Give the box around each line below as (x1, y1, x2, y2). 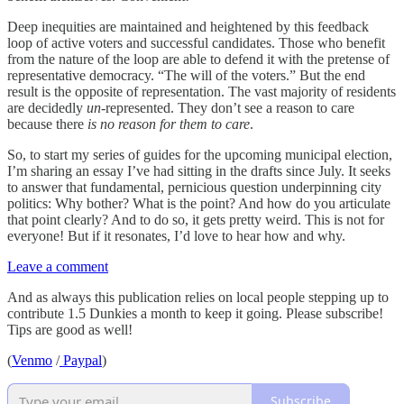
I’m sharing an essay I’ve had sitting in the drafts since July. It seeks (7, 162, 390, 179)
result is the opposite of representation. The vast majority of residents (7, 83, 396, 99)
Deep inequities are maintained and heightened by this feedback (7, 18, 369, 34)
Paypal (60, 352, 102, 368)
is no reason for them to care (87, 115, 250, 132)
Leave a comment (7, 258, 108, 274)
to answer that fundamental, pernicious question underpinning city (7, 179, 381, 195)
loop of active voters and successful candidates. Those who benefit (7, 34, 385, 50)
